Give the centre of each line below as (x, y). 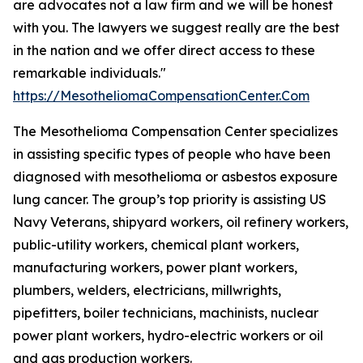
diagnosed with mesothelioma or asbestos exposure (175, 177)
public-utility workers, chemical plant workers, (156, 245)
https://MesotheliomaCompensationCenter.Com (161, 96)
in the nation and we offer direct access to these (164, 50)
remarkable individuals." (90, 73)
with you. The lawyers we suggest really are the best (176, 28)
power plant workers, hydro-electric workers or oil (168, 335)
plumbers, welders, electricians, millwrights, (147, 290)
